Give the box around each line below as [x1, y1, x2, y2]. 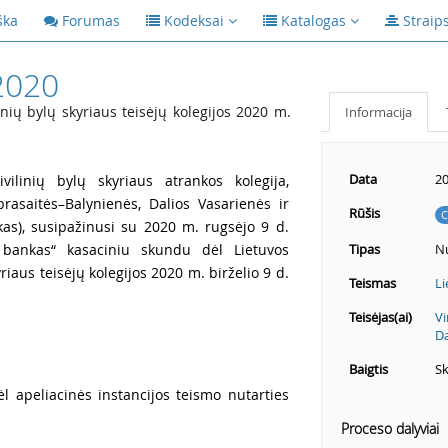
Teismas [348, 274, 396, 292]
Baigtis [348, 360, 388, 378]
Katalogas [281, 11, 346, 30]
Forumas [62, 11, 120, 30]
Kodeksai [164, 11, 224, 30]
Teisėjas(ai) [348, 308, 412, 326]
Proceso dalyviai [340, 419, 439, 438]
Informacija [344, 103, 412, 121]
